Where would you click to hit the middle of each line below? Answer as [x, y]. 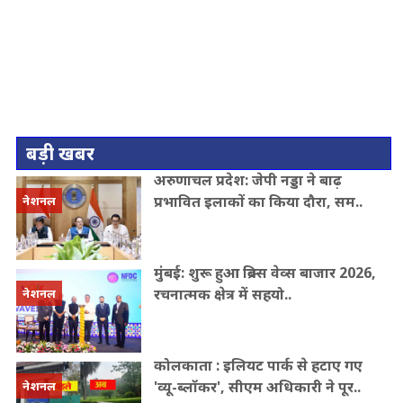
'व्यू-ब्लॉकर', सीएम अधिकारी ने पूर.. [257, 386]
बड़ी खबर [60, 154]
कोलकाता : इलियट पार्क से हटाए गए [258, 365]
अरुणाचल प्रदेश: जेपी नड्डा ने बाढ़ [247, 180]
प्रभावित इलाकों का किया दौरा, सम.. [258, 202]
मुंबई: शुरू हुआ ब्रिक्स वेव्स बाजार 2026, [264, 273]
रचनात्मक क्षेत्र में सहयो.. [222, 295]
